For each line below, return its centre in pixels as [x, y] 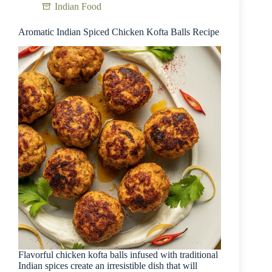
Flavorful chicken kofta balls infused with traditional [118, 254]
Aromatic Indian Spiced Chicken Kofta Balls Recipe [119, 32]
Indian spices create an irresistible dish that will [108, 265]
